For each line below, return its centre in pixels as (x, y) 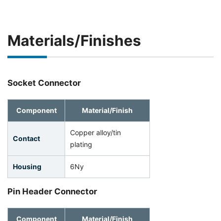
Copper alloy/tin (95, 132)
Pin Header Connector (52, 191)
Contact (26, 138)
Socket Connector (44, 83)
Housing (27, 166)
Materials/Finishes (74, 40)
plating (81, 144)
